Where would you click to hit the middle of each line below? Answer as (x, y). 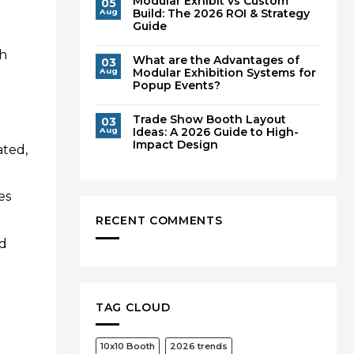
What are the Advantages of (216, 60)
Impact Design (175, 145)
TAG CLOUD (133, 307)
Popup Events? (177, 86)
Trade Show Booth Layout (209, 120)
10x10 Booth (128, 346)
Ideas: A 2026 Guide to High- (216, 132)
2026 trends (199, 346)
